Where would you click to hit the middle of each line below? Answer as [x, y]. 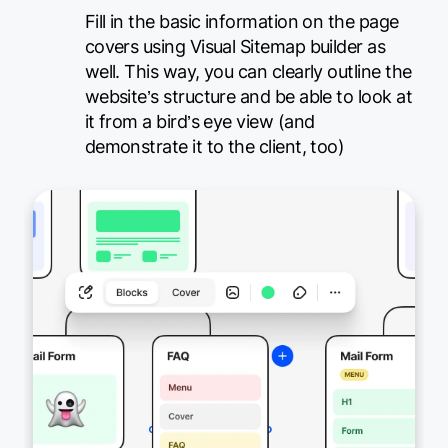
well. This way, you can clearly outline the [248, 71]
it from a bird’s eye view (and [199, 121]
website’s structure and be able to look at [248, 96]
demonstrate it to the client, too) [214, 146]
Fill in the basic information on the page [241, 21]
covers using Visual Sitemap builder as [235, 46]
